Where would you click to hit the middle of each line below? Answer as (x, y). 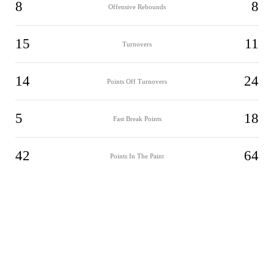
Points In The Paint (137, 156)
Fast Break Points (137, 118)
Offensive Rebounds (137, 6)
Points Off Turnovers (137, 81)
